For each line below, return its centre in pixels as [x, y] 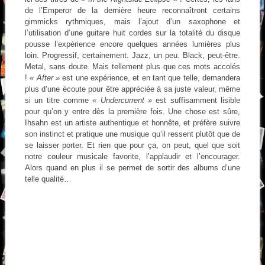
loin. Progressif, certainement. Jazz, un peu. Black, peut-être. [132, 55]
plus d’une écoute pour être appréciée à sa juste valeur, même [132, 89]
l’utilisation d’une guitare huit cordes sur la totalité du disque [132, 33]
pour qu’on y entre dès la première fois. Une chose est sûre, [132, 111]
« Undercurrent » [122, 100]
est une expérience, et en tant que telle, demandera [150, 77]
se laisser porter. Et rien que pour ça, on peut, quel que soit [132, 145]
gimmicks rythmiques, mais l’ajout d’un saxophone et [132, 21]
